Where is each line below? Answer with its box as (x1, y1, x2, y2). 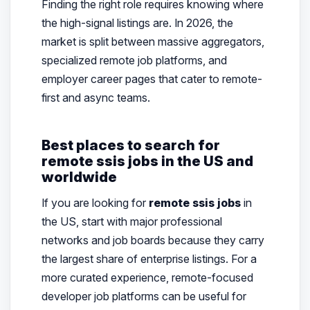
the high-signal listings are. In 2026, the (41, 15, 233, 30)
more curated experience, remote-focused (41, 271, 253, 285)
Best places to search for (41, 136, 220, 154)
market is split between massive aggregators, (41, 34, 264, 48)
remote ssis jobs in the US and (41, 152, 253, 170)
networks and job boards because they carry (41, 233, 264, 248)
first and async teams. (41, 90, 150, 104)
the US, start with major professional (41, 215, 222, 229)
